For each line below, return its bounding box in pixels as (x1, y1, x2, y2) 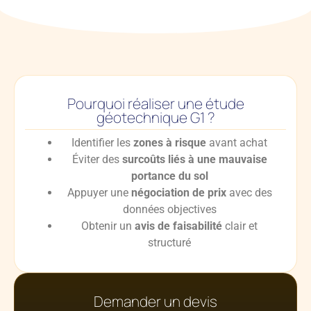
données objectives (122, 203, 217, 217)
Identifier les (72, 136, 133, 150)
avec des (226, 186, 272, 200)
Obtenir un (81, 219, 135, 233)
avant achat (206, 136, 267, 150)
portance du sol (131, 169, 208, 183)
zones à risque (133, 136, 206, 150)
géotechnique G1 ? (96, 108, 215, 128)
